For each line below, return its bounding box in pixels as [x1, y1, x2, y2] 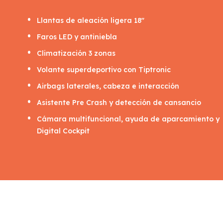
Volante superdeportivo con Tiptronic [36, 65, 171, 75]
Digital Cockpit [36, 126, 90, 136]
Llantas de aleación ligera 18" [36, 16, 144, 25]
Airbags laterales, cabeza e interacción [36, 82, 179, 91]
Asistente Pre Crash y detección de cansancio [36, 98, 201, 108]
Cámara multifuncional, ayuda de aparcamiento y [36, 114, 220, 124]
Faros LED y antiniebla [36, 32, 117, 42]
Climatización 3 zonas [36, 49, 115, 58]
